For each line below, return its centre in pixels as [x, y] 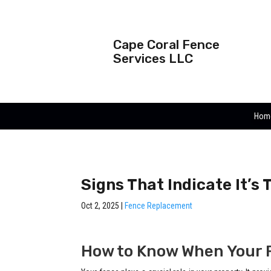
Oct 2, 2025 [100, 206]
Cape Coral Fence [166, 44]
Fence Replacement [159, 206]
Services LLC [153, 58]
